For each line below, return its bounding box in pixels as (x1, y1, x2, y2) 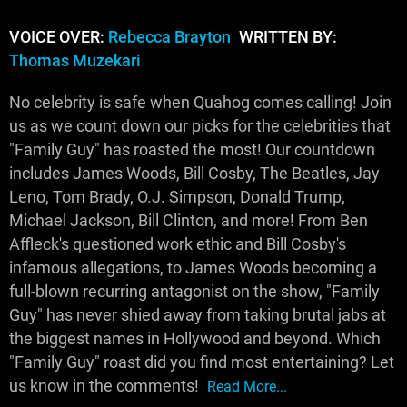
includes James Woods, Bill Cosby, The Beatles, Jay (9, 164, 380, 183)
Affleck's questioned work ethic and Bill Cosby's (9, 235, 346, 253)
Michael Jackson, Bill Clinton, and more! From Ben (9, 212, 368, 230)
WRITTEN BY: (235, 28, 337, 46)
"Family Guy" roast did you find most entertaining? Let (9, 353, 394, 372)
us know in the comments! (9, 377, 203, 395)
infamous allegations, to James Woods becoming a (9, 259, 377, 277)
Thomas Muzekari (9, 52, 141, 70)
